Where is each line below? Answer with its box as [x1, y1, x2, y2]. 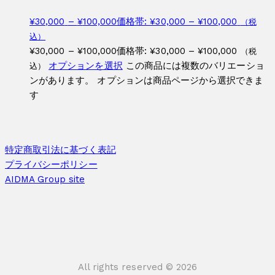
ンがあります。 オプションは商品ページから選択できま [29, 74, 264, 86]
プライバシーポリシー [5, 158, 98, 170]
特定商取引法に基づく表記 [5, 144, 116, 155]
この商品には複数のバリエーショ [125, 60, 265, 71]
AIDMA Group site [5, 173, 85, 185]
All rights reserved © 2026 [77, 261, 198, 273]
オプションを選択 [48, 60, 123, 71]
